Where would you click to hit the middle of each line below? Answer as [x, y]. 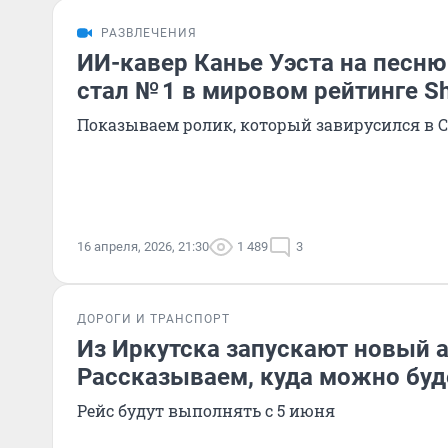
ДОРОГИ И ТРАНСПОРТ [153, 319]
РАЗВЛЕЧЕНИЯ [149, 33]
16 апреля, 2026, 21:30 [143, 246]
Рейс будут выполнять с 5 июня [206, 410]
